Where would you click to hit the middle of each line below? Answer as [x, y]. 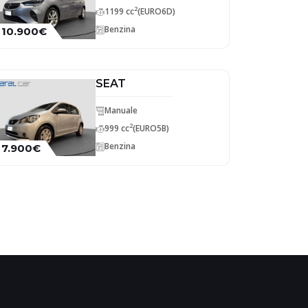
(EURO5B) [151, 128]
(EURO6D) [156, 11]
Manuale [121, 110]
